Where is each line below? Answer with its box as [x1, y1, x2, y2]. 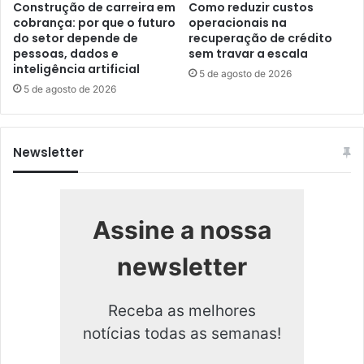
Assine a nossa [93, 215, 271, 245]
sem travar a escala [188, 45, 308, 63]
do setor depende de [13, 30, 138, 47]
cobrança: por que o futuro [13, 15, 175, 32]
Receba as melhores [108, 301, 256, 321]
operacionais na [188, 15, 287, 32]
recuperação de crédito [188, 30, 332, 47]
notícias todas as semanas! [83, 324, 281, 344]
